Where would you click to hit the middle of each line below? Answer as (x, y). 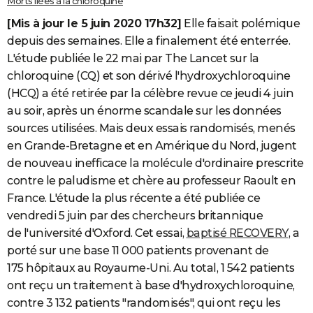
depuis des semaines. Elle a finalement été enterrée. (148, 41)
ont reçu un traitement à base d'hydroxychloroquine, (151, 286)
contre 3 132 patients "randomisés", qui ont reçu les (144, 303)
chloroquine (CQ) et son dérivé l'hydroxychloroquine (149, 76)
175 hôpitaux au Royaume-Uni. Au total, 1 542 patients (151, 268)
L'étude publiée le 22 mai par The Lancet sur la (133, 59)
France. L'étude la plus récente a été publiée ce (133, 198)
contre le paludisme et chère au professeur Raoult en (151, 181)
